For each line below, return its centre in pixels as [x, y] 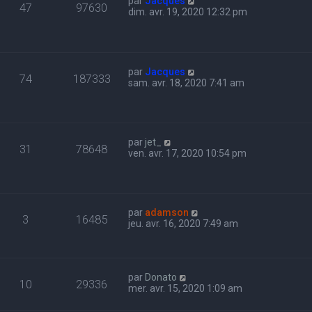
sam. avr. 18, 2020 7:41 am [187, 83]
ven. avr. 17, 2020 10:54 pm [188, 153]
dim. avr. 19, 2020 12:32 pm [188, 12]
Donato [161, 277]
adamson [167, 212]
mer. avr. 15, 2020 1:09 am [186, 288]
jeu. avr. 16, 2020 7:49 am [184, 223]
